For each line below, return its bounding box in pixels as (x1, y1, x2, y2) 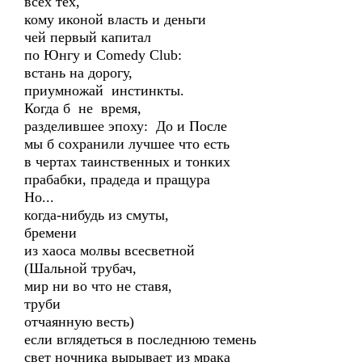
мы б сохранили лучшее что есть (24, 136, 229, 152)
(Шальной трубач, (24, 260, 137, 276)
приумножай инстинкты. (24, 82, 184, 99)
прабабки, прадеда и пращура (24, 171, 210, 187)
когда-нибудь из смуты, (24, 207, 169, 223)
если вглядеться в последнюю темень (24, 331, 256, 347)
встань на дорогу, (24, 65, 137, 81)
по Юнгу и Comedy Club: (24, 47, 182, 63)
